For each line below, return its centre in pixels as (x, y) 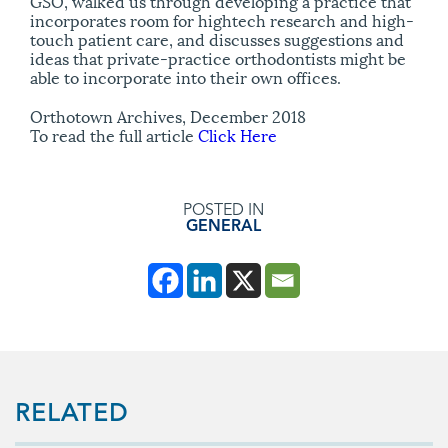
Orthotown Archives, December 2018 (168, 115)
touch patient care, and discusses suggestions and (217, 39)
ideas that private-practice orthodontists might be (218, 58)
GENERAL (223, 226)
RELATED (72, 414)
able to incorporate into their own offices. (185, 77)
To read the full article (114, 134)
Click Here (237, 134)
